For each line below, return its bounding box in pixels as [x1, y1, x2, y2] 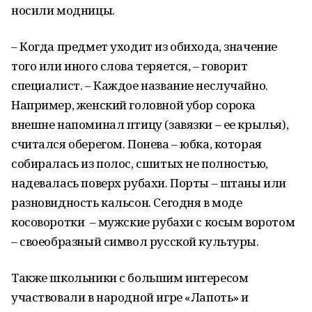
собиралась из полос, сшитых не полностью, [11, 155, 268, 171]
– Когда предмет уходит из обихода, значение [11, 38, 277, 54]
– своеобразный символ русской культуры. [11, 233, 259, 249]
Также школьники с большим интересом [11, 270, 249, 286]
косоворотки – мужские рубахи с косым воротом [11, 214, 295, 230]
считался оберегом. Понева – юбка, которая [11, 136, 262, 152]
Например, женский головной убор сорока [11, 97, 256, 113]
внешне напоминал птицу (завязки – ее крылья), [11, 116, 289, 132]
